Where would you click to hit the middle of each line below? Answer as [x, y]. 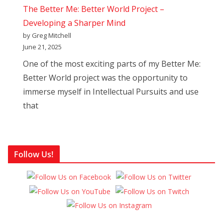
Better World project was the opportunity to [105, 78]
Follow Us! [34, 155]
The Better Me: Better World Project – [94, 9]
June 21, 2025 [42, 47]
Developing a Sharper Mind [74, 23]
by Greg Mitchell [47, 36]
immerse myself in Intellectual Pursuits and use [111, 92]
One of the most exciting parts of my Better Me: [112, 64]
